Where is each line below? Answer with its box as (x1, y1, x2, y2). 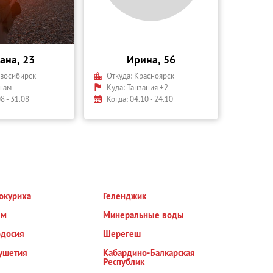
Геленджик (103, 190, 147, 202)
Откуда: (107, 71, 134, 80)
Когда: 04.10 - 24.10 (107, 94, 173, 104)
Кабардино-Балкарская (103, 247, 196, 258)
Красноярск (134, 71, 174, 80)
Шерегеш (103, 228, 141, 239)
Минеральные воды (103, 209, 185, 221)
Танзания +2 (127, 82, 168, 92)
